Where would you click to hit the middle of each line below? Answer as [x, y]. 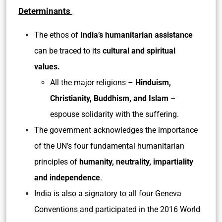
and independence [67, 178]
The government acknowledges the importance [116, 130]
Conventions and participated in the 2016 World [117, 209]
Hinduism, [153, 83]
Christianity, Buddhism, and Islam [109, 98]
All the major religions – [93, 83]
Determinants [45, 11]
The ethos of [57, 35]
